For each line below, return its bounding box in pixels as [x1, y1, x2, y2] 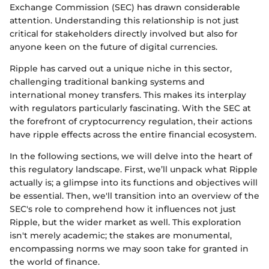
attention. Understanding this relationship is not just [10, 15, 239, 26]
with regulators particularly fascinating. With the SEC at [10, 103, 251, 114]
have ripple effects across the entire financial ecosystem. [10, 129, 256, 141]
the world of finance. [10, 256, 100, 268]
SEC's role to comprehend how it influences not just [10, 204, 236, 215]
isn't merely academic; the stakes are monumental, [10, 230, 232, 241]
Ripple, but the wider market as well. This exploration [10, 217, 241, 228]
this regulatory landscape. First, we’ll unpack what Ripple [10, 164, 258, 175]
